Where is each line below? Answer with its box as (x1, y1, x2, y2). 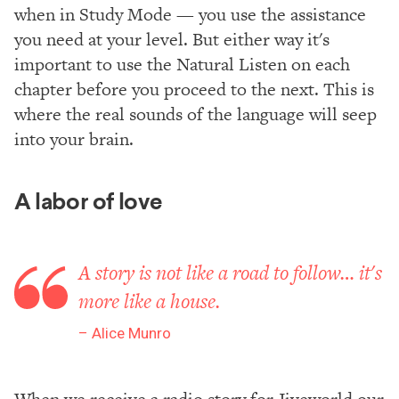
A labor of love (14, 185, 163, 216)
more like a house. (78, 286, 220, 315)
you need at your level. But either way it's (14, 26, 330, 52)
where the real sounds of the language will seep (14, 101, 377, 126)
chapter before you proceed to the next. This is (14, 76, 374, 102)
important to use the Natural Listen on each (14, 51, 350, 77)
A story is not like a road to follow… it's (78, 257, 382, 287)
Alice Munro (92, 323, 171, 342)
